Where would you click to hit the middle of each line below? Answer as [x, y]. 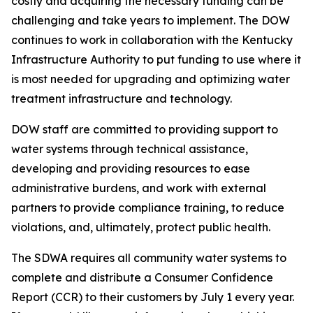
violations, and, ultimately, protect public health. [141, 227]
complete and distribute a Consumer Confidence [142, 277]
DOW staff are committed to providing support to [145, 129]
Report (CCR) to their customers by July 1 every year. [153, 297]
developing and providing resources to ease [131, 168]
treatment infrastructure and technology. [122, 99]
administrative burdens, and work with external [139, 188]
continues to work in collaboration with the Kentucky [152, 40]
